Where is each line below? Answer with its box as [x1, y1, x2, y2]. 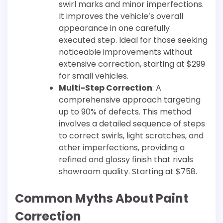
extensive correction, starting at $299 [59, 58, 205, 70]
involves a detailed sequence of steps [59, 118, 205, 130]
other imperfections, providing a [59, 142, 185, 154]
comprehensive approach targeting [59, 94, 201, 106]
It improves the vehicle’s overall [59, 10, 183, 22]
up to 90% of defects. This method [59, 106, 191, 118]
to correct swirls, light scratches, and [59, 130, 204, 142]
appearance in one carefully [59, 22, 170, 34]
